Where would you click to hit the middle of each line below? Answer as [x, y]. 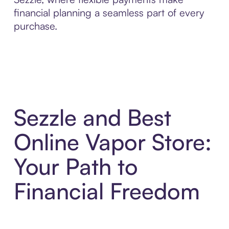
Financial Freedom [107, 191]
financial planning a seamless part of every [109, 12]
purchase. [35, 26]
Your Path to [76, 167]
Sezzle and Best [92, 118]
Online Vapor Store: [112, 142]
